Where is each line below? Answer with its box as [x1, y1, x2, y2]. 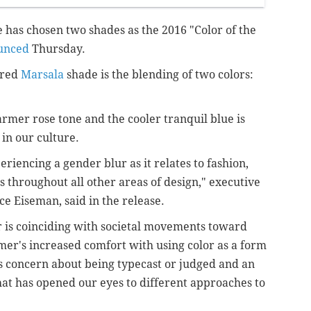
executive [209, 176, 260, 190]
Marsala [21, 68, 64, 82]
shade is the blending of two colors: [64, 68, 253, 82]
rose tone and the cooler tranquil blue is [33, 112, 245, 126]
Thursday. [29, 42, 85, 56]
